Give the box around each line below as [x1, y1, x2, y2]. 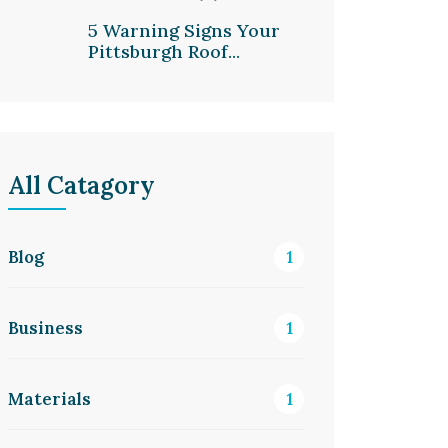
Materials [8, 388, 91, 410]
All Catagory [8, 170, 155, 201]
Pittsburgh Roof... [88, 40, 240, 63]
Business [8, 317, 83, 339]
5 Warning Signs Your [88, 19, 280, 42]
